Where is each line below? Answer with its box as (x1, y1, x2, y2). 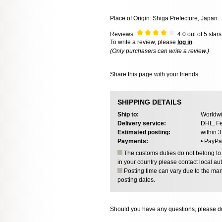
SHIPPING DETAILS (117, 98, 181, 107)
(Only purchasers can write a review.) (110, 48, 209, 55)
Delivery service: (117, 119, 166, 127)
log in (177, 39, 192, 46)
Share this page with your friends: (110, 70, 200, 78)
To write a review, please (110, 39, 177, 46)
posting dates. (117, 176, 155, 183)
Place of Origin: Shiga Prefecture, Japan (110, 15, 218, 22)
